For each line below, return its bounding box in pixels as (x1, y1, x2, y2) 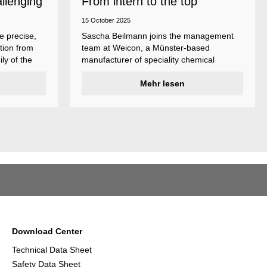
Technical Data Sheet (12, 245, 92, 255)
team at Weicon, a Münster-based (82, 43, 210, 53)
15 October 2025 (82, 17, 131, 24)
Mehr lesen (140, 79, 185, 89)
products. (82, 67, 117, 77)
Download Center (12, 226, 82, 237)
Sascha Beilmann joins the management (82, 31, 234, 41)
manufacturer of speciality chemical (82, 55, 215, 65)
